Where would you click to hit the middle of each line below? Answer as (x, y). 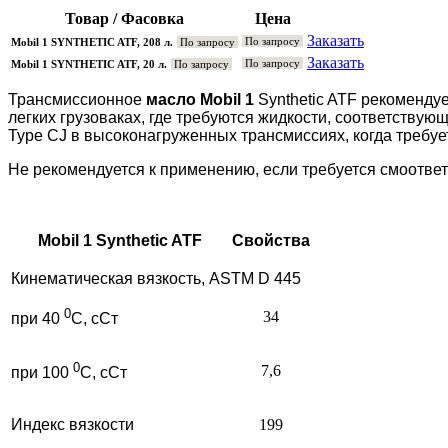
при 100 (42, 373)
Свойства (271, 240)
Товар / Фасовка (124, 18)
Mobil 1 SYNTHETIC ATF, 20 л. (89, 63)
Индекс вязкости (72, 424)
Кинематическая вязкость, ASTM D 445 (156, 278)
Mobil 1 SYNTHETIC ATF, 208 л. (92, 41)
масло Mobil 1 (200, 99)
